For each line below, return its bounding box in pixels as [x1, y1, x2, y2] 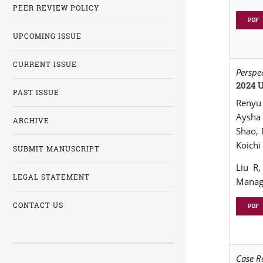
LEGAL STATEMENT [13, 172, 90, 181]
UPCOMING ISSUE [13, 31, 82, 41]
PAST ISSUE [13, 87, 59, 97]
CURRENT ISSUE [13, 59, 77, 69]
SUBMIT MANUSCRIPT [13, 144, 100, 153]
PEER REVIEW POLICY [13, 3, 99, 12]
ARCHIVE [13, 116, 49, 125]
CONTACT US [13, 200, 63, 210]
